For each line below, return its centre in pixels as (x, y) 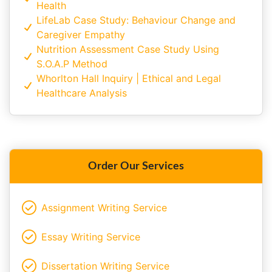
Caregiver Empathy (81, 34)
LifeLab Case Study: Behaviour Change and (136, 20)
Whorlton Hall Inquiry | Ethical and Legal (129, 78)
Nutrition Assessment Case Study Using (128, 49)
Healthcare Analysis (82, 93)
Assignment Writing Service (104, 207)
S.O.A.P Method (72, 63)
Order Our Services (136, 166)
